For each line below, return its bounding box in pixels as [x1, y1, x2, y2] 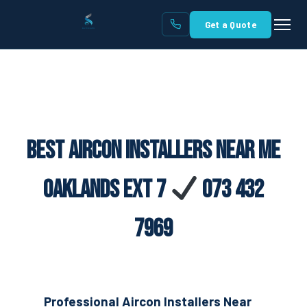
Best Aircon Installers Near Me [27, 136, 280, 166]
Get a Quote [204, 19, 256, 30]
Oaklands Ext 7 [42, 175, 170, 205]
